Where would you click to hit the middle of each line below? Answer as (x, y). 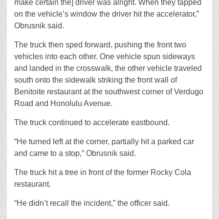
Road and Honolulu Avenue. (63, 103)
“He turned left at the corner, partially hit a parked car (104, 141)
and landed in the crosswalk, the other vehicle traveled (108, 68)
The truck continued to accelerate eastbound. (92, 122)
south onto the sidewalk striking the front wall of (96, 80)
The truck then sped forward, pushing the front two (100, 44)
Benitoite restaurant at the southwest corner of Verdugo (109, 91)
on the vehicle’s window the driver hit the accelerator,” (107, 14)
